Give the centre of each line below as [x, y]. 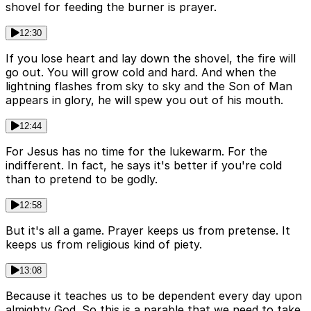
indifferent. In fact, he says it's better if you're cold [144, 165]
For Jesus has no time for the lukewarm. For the [136, 151]
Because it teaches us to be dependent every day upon [154, 295]
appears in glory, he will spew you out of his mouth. [144, 100]
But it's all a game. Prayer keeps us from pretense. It [148, 230]
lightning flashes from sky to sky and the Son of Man [149, 86]
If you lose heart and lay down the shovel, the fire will [151, 58]
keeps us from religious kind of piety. [104, 244]
